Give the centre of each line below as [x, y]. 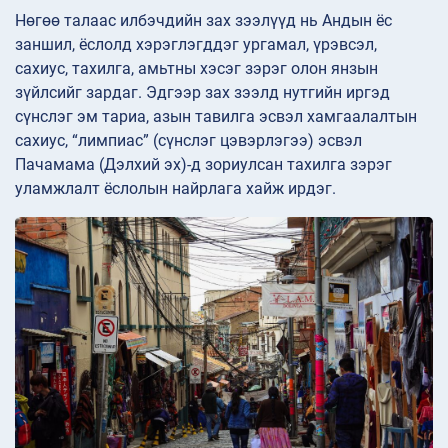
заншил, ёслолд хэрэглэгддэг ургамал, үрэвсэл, [196, 45]
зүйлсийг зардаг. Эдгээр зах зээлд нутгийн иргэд [202, 93]
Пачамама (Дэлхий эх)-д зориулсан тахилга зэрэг [203, 165]
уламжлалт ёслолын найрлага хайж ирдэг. [175, 189]
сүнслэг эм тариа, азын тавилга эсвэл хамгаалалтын [216, 117]
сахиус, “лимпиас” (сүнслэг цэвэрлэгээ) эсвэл [188, 141]
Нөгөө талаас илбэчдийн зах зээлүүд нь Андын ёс [203, 21]
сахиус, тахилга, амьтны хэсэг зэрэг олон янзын [196, 69]
